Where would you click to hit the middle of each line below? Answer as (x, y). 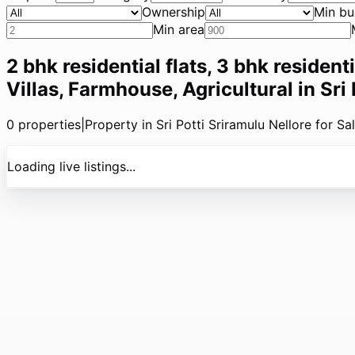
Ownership (174, 12)
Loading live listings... (71, 166)
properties (48, 124)
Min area (179, 29)
